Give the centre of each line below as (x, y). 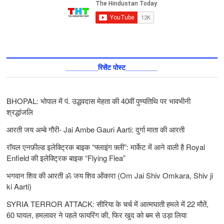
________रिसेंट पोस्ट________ (112, 67)
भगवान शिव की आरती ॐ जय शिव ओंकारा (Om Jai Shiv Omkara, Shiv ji (110, 175)
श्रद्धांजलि (20, 111)
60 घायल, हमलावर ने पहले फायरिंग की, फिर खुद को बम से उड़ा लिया (97, 214)
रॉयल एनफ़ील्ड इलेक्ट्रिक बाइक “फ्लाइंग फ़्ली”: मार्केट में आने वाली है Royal (106, 146)
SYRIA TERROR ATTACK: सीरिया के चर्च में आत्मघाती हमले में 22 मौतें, (108, 203)
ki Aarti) (19, 186)
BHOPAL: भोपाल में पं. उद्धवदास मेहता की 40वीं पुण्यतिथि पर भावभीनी (99, 100)
